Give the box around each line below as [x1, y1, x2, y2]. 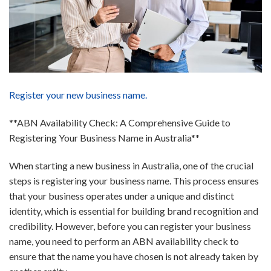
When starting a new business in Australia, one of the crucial [9, 159, 253, 171]
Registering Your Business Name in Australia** [9, 131, 200, 143]
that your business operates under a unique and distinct [9, 189, 234, 201]
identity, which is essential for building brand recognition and [9, 204, 258, 217]
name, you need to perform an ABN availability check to [9, 235, 239, 247]
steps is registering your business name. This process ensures [9, 174, 259, 186]
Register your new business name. [9, 89, 147, 101]
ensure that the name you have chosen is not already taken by [9, 250, 258, 262]
